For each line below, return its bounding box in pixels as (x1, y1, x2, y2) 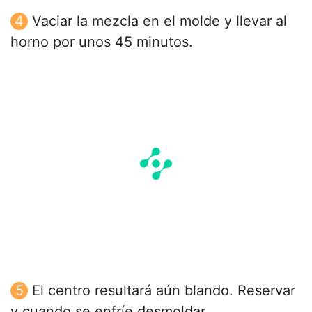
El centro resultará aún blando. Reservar (32, 281, 295, 299)
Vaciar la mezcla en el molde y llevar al (32, 12, 287, 29)
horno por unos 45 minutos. (10, 33, 193, 50)
